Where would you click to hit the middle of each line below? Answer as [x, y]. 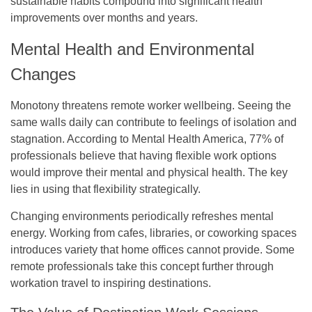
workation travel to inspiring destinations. [111, 283]
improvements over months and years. [104, 17]
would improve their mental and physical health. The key [149, 172]
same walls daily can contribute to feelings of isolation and [154, 122]
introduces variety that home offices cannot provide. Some [153, 249]
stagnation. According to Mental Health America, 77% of [147, 139]
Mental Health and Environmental [132, 49]
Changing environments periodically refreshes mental [142, 216]
